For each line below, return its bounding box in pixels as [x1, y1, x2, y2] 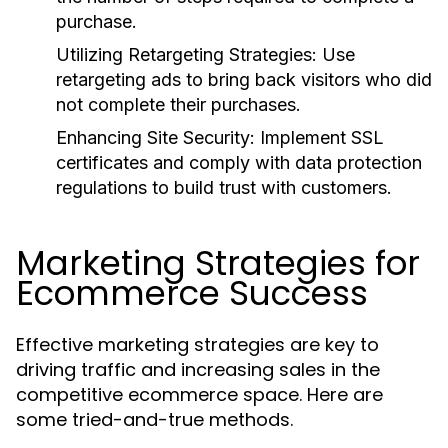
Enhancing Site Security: [56, 127, 255, 148]
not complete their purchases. [56, 94, 301, 115]
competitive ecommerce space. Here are [16, 382, 383, 407]
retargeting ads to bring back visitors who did [56, 69, 432, 90]
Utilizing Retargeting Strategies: [56, 44, 317, 65]
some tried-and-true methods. [16, 407, 293, 432]
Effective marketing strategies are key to [16, 332, 379, 357]
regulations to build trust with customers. [56, 177, 392, 198]
